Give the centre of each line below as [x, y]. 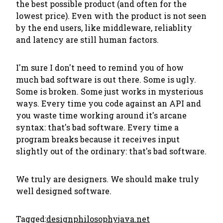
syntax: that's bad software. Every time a [97, 127]
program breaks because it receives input [98, 139]
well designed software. [64, 191]
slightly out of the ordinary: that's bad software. [111, 151]
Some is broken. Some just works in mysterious [110, 91]
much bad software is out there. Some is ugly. [106, 79]
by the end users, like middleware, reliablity [104, 28]
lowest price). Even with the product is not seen [111, 16]
